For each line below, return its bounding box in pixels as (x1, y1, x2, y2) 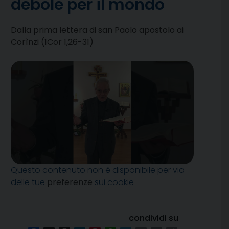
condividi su (129, 212, 178, 224)
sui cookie (93, 176, 134, 188)
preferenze (47, 176, 93, 188)
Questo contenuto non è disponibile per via (11, 164, 185, 176)
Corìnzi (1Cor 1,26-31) (11, 36, 94, 49)
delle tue (11, 176, 47, 188)
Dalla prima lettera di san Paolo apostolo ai (11, 24, 184, 36)
